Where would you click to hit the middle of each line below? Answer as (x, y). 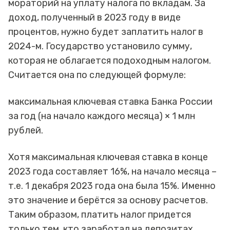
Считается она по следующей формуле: (97, 75)
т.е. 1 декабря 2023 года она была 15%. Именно (112, 186)
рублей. (26, 131)
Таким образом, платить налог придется (100, 215)
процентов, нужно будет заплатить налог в (106, 32)
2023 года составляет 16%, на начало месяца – (112, 172)
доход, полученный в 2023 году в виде (94, 18)
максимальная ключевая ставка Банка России (110, 102)
